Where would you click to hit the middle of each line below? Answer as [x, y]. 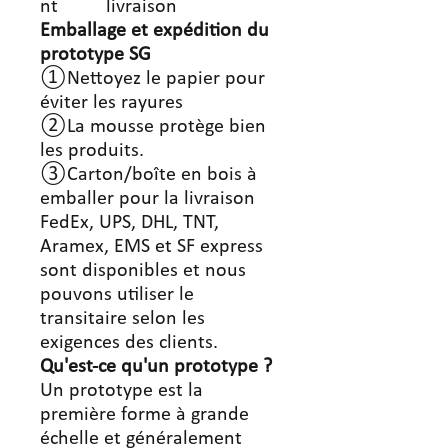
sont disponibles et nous [143, 271]
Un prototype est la [121, 391]
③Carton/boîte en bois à [148, 175]
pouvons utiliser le [117, 295]
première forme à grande [144, 415]
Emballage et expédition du [154, 31]
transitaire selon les [122, 319]
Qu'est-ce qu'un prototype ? [156, 367]
